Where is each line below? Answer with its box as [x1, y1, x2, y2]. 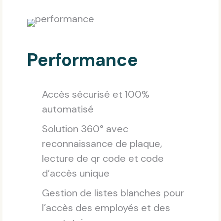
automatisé [42, 103, 94, 116]
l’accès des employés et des [42, 201, 170, 215]
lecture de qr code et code [42, 152, 164, 165]
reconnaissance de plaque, [42, 137, 162, 150]
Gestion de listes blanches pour [42, 186, 184, 200]
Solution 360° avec [42, 122, 128, 136]
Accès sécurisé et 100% [42, 88, 149, 101]
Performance [27, 48, 138, 72]
